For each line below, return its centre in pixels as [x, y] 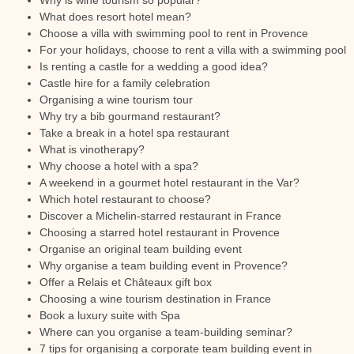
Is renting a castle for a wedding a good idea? [154, 66]
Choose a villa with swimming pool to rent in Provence [174, 33]
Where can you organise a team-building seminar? [166, 332]
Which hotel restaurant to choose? [125, 199]
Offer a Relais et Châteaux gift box [126, 282]
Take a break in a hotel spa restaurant [134, 133]
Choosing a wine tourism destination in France [155, 299]
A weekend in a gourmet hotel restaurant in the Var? [169, 183]
